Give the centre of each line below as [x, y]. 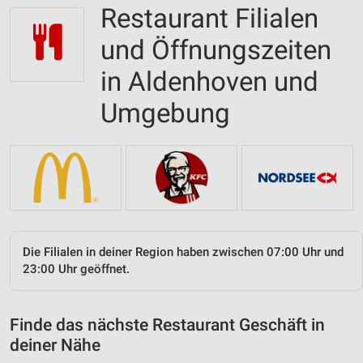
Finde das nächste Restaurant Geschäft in [167, 325]
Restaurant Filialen [209, 18]
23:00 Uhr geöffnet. [76, 269]
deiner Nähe [55, 345]
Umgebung [165, 113]
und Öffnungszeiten [216, 50]
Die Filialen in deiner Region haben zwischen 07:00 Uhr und [183, 252]
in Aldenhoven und [209, 81]
